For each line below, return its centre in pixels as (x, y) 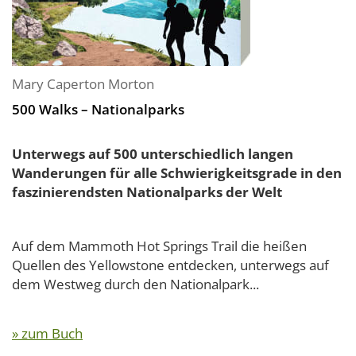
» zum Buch (47, 333)
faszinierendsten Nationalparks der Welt (147, 192)
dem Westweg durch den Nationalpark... (135, 284)
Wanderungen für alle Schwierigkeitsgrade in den (177, 173)
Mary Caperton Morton (83, 84)
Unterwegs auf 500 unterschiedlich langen (153, 154)
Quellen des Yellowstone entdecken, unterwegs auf (170, 265)
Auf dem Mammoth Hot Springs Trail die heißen (159, 246)
